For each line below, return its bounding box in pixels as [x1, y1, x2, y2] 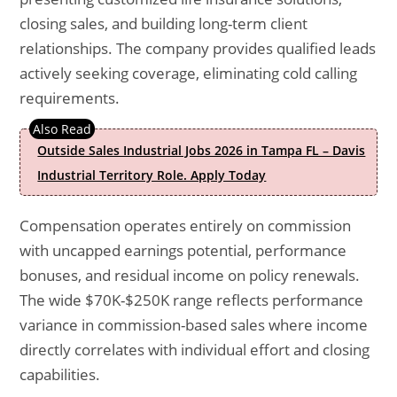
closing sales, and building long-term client [19, 13, 308, 34]
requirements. [19, 88, 121, 108]
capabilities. [19, 364, 101, 385]
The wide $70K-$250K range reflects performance [19, 290, 364, 310]
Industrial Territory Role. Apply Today [37, 167, 267, 183]
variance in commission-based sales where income [19, 315, 369, 335]
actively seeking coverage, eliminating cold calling [19, 63, 358, 83]
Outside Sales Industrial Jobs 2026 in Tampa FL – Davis [37, 142, 366, 159]
